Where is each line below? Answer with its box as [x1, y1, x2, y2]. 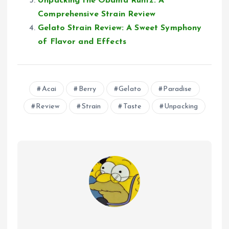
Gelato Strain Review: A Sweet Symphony [38, 24, 202, 32]
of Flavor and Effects [38, 37, 127, 46]
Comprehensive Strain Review [38, 10, 155, 18]
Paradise [163, 85, 192, 93]
